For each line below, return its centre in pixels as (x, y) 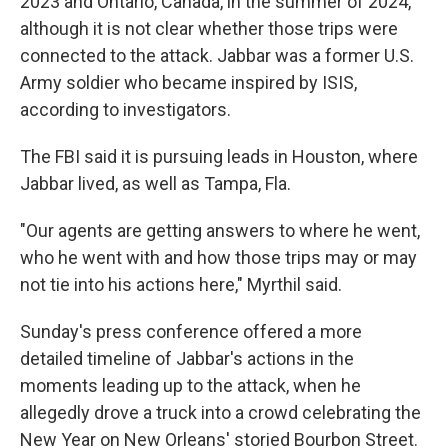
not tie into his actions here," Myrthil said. (181, 284)
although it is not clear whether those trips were (209, 28)
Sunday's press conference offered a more (191, 331)
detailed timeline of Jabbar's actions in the (187, 358)
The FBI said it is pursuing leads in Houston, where (219, 156)
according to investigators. (125, 109)
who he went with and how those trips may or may (218, 257)
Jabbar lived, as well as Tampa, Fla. (155, 183)
